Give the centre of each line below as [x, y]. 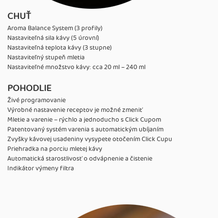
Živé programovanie [36, 100]
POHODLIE [29, 88]
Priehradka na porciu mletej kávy [55, 149]
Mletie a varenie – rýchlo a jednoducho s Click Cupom [84, 119]
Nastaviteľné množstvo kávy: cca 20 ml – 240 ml [76, 67]
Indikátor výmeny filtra [41, 168]
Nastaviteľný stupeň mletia [46, 57]
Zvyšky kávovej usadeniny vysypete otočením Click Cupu [90, 139]
